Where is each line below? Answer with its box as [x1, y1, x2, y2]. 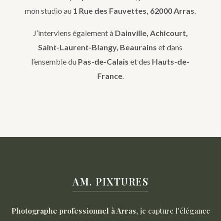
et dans [157, 42, 183, 52]
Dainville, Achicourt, [114, 28, 188, 38]
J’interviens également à [33, 28, 115, 38]
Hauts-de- [152, 57, 190, 67]
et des [129, 57, 152, 67]
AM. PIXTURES [73, 175, 148, 188]
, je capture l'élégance [136, 206, 210, 216]
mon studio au [25, 6, 74, 16]
